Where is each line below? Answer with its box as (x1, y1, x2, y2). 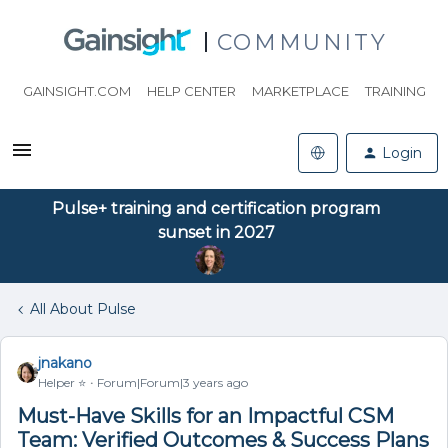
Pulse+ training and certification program (52, 199, 380, 218)
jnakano (38, 354, 92, 372)
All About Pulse (30, 300, 136, 318)
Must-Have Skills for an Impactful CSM (17, 404, 394, 428)
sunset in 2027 (157, 223, 275, 242)
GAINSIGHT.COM (22, 83, 131, 99)
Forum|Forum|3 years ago (97, 375, 248, 390)
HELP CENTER (146, 83, 236, 99)
